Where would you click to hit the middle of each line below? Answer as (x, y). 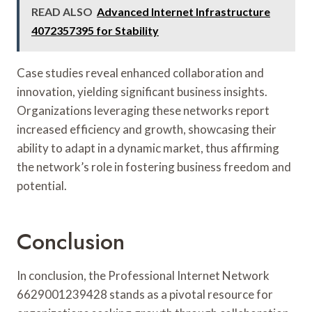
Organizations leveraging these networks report (143, 110)
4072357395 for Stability (95, 30)
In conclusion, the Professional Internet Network (143, 275)
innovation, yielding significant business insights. (142, 91)
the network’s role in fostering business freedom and (154, 166)
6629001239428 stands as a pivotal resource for (145, 294)
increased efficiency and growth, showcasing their (147, 129)
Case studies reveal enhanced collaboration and (140, 72)
